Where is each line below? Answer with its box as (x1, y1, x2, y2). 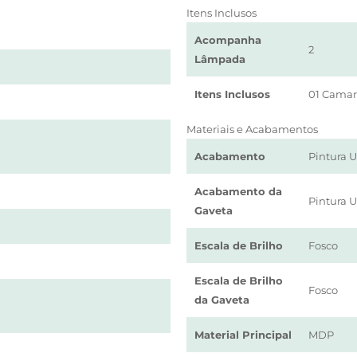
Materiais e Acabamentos (186, 123, 318, 135)
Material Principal (194, 328, 292, 341)
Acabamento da (194, 185, 282, 198)
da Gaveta (194, 293, 249, 306)
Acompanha (194, 33, 261, 46)
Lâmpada (194, 53, 245, 65)
